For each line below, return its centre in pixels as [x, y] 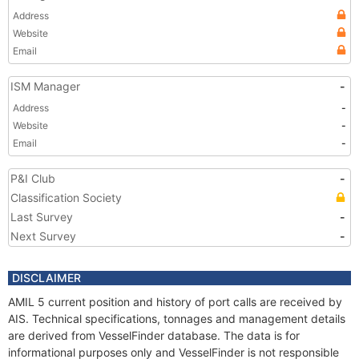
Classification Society [66, 198]
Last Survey [42, 217]
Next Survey [43, 236]
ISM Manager [45, 86]
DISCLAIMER [46, 278]
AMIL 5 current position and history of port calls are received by [175, 302]
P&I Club [33, 178]
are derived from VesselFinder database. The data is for [154, 335]
